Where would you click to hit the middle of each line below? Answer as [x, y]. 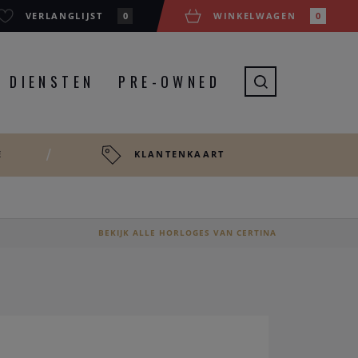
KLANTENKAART [179, 154]
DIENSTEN [52, 82]
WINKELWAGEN [255, 16]
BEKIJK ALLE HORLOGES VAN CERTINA [187, 233]
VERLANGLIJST [64, 16]
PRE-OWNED [169, 82]
